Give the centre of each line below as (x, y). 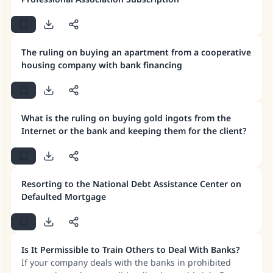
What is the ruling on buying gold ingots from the (126, 118)
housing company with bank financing (102, 65)
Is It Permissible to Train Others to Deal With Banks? (130, 250)
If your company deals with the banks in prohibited (126, 262)
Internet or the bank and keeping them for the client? (134, 131)
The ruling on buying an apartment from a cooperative (136, 52)
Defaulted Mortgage (64, 197)
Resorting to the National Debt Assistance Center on (131, 184)
